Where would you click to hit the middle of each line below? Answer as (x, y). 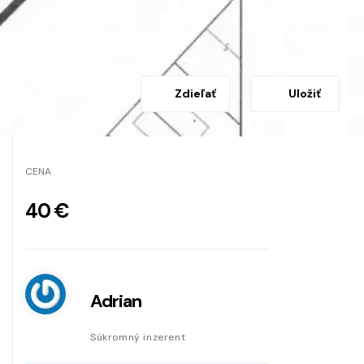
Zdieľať (195, 93)
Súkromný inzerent (138, 337)
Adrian (116, 301)
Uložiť (305, 93)
